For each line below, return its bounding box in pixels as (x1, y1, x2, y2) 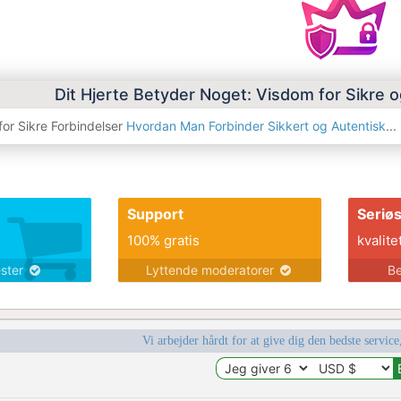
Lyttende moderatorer (145, 262, 277, 278)
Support (126, 205, 183, 224)
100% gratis (126, 232, 200, 250)
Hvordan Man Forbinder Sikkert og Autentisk (126, 118, 386, 134)
